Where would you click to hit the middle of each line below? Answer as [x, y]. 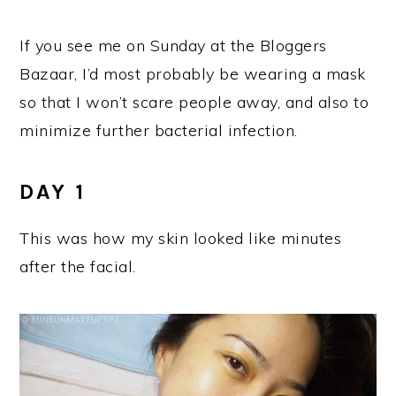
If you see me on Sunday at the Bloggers [173, 46]
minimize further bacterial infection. [159, 130]
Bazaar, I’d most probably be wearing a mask [193, 74]
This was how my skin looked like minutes [181, 238]
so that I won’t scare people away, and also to [194, 102]
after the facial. [78, 267]
